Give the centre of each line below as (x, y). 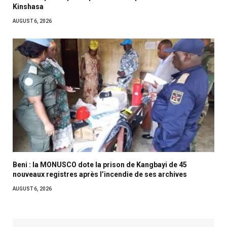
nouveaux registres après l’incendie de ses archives (100, 175)
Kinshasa (28, 7)
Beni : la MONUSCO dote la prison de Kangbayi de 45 (100, 165)
